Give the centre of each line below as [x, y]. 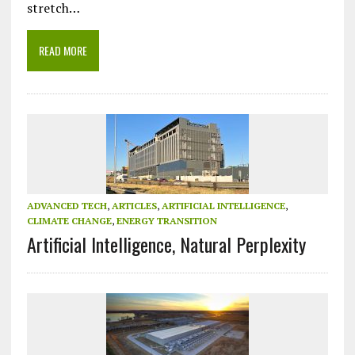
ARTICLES [134, 206]
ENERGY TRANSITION [166, 221]
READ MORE [63, 51]
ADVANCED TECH [67, 206]
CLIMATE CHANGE [69, 221]
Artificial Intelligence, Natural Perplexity [166, 244]
